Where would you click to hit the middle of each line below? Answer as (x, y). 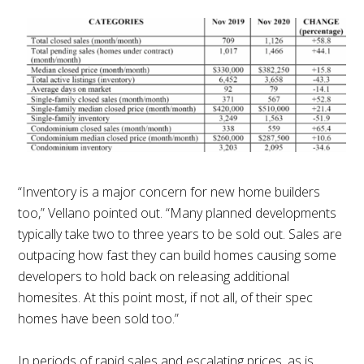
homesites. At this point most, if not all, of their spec (166, 297)
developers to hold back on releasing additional (154, 276)
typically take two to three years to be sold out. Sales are (180, 234)
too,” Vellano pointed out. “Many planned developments (178, 212)
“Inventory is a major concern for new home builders (169, 191)
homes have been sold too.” (99, 318)
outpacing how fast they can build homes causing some (178, 255)
